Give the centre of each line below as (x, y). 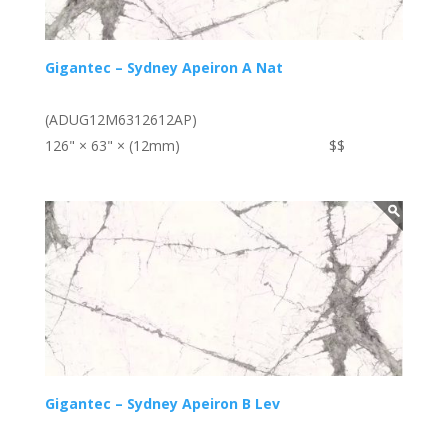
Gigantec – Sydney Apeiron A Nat (163, 67)
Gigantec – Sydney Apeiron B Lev (162, 404)
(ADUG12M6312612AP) (120, 119)
